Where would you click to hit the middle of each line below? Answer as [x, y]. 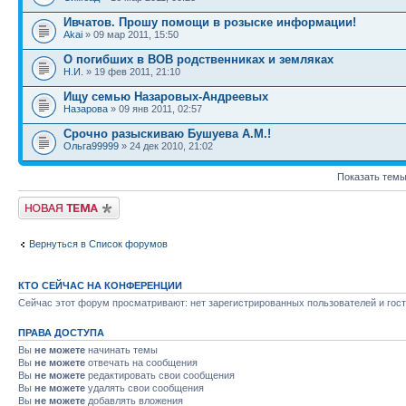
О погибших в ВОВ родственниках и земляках [198, 59]
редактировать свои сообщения [160, 375]
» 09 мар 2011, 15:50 [130, 34]
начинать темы [121, 350]
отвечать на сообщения [141, 362]
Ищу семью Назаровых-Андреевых [166, 97]
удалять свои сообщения [145, 388]
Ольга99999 [91, 146]
